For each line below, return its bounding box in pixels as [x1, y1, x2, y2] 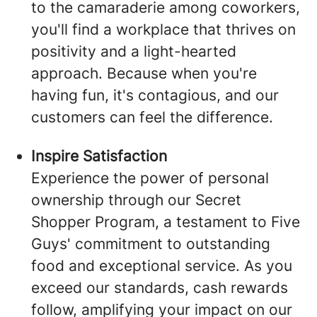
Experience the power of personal [31, 169, 269, 188]
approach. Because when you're [31, 64, 257, 83]
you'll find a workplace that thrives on [31, 21, 296, 39]
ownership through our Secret [31, 191, 241, 209]
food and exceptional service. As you [31, 257, 292, 275]
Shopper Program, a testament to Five [31, 213, 300, 231]
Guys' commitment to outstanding [31, 235, 270, 253]
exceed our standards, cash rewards [31, 279, 288, 297]
